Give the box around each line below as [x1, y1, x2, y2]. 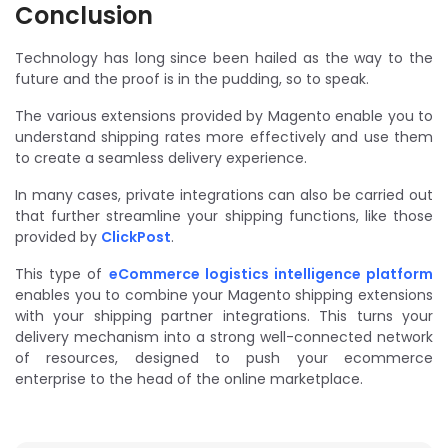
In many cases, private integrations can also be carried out [15, 184, 433, 205]
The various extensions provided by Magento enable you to [15, 105, 433, 126]
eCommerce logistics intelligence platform [108, 263, 433, 284]
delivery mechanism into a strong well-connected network [15, 326, 433, 347]
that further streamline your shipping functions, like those [15, 205, 433, 226]
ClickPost [101, 226, 171, 247]
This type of [15, 263, 109, 284]
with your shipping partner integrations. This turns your [15, 305, 433, 326]
